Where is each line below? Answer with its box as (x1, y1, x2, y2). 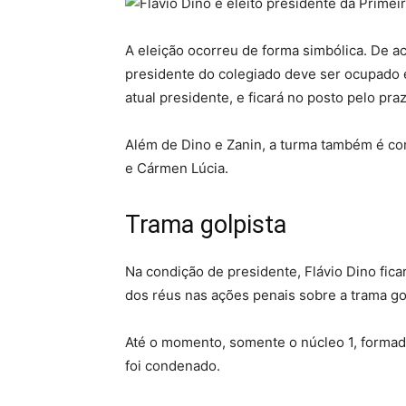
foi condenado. (125, 357, 220, 375)
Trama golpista (125, 210, 293, 240)
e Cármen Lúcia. (125, 159, 228, 178)
